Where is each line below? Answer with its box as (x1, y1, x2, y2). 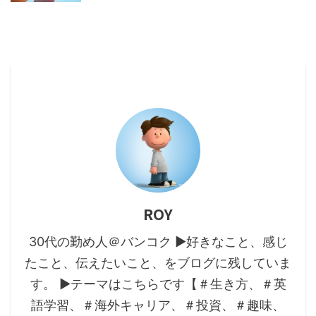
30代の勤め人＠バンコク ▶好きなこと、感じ (28, 234, 288, 249)
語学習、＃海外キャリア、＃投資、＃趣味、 (31, 298, 285, 312)
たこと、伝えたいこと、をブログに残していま (25, 255, 291, 270)
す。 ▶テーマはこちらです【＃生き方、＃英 (30, 276, 286, 291)
